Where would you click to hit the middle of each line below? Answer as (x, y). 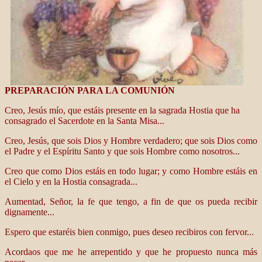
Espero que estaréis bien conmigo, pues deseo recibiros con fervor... (129, 232)
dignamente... (30, 212)
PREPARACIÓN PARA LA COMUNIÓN (90, 90)
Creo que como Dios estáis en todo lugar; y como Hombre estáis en (131, 171)
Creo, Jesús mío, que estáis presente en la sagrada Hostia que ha (122, 110)
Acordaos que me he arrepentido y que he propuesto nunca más (131, 252)
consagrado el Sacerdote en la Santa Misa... (85, 121)
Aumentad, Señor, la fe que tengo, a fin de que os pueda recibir (131, 201)
